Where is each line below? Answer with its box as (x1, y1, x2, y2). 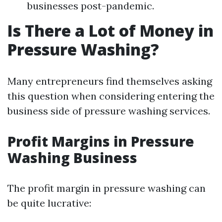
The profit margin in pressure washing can (7, 182, 206, 194)
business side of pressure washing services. (7, 105, 210, 117)
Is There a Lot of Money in (7, 20, 214, 41)
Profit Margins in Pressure (7, 132, 194, 151)
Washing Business (7, 148, 137, 167)
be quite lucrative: (7, 197, 91, 209)
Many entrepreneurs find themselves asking (7, 75, 212, 87)
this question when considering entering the (7, 90, 215, 102)
